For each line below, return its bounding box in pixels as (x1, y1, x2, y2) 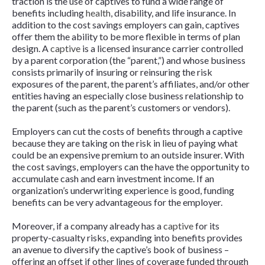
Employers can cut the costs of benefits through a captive (12, 125, 243, 137)
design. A (12, 43, 50, 54)
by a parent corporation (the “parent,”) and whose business (12, 54, 245, 66)
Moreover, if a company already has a (12, 220, 163, 232)
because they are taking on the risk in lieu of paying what (12, 137, 238, 149)
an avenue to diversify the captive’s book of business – (12, 244, 229, 256)
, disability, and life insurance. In (111, 7, 236, 19)
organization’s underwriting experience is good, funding (12, 185, 234, 196)
